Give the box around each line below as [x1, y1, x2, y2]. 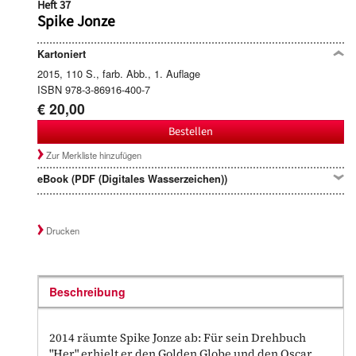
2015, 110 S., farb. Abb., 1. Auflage [37, 65, 200, 81]
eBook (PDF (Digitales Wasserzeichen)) [37, 171, 227, 186]
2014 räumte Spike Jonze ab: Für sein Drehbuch [49, 329, 307, 346]
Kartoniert [37, 46, 86, 61]
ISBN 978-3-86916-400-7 [37, 81, 150, 97]
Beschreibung [49, 283, 126, 300]
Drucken [46, 223, 80, 237]
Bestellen [168, 123, 213, 141]
